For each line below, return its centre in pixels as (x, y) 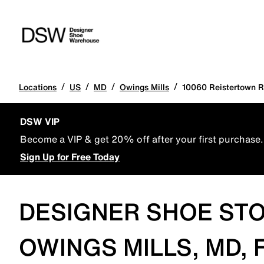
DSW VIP (40, 121)
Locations (38, 87)
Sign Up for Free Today (70, 157)
